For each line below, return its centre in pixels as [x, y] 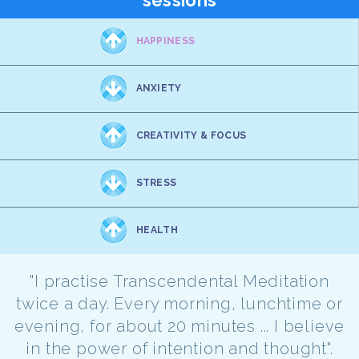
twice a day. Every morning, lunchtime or [179, 304]
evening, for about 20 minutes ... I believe [179, 327]
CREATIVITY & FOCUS [191, 136]
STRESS [156, 183]
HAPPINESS [165, 41]
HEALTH [157, 230]
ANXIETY [159, 89]
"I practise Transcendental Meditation [179, 282]
